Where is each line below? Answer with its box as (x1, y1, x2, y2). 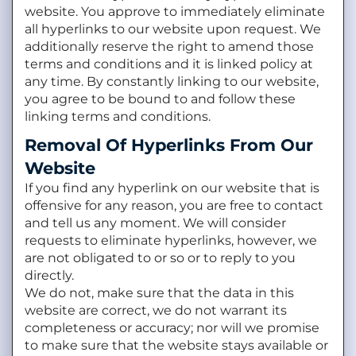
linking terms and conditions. (25, 108, 211, 124)
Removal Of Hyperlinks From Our (25, 134, 313, 155)
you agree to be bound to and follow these (25, 91, 296, 106)
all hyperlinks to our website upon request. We (25, 21, 321, 37)
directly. (25, 267, 77, 283)
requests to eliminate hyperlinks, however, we (25, 232, 317, 248)
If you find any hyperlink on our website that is (25, 180, 319, 195)
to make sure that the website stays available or (25, 337, 328, 353)
